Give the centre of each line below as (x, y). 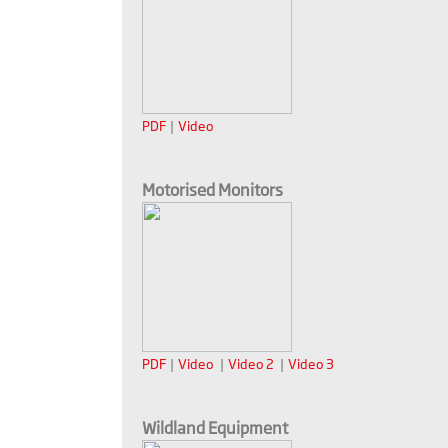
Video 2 (251, 364)
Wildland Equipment (215, 428)
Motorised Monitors (212, 190)
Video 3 (311, 364)
